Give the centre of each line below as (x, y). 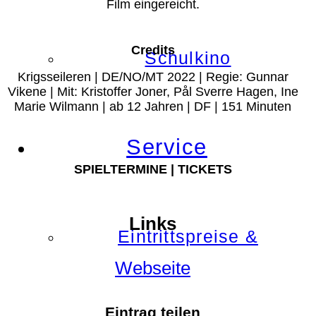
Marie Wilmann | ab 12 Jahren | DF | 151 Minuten (153, 107)
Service (167, 147)
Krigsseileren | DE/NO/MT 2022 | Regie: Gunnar (153, 77)
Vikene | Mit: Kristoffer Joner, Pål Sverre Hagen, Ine (153, 92)
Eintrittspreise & (188, 236)
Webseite (153, 268)
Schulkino (188, 58)
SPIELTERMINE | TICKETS (153, 170)
